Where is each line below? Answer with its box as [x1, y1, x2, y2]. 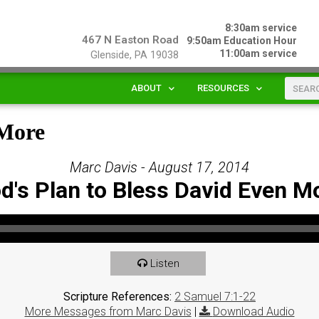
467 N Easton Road [81, 33, 179, 46]
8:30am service [225, 22, 298, 33]
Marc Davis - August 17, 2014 [70, 158, 249, 176]
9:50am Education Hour [187, 35, 298, 46]
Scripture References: [63, 289, 172, 303]
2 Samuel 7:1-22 [174, 289, 256, 303]
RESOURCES [197, 83, 249, 93]
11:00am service [219, 48, 298, 59]
